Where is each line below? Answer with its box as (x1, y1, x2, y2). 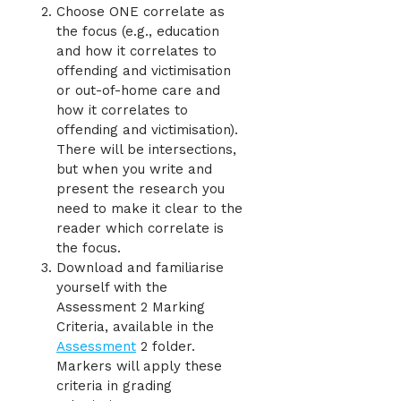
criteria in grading (56, 378, 172, 395)
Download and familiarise (56, 260, 224, 277)
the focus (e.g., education (56, 23, 219, 40)
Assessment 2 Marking (56, 299, 205, 316)
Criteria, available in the (56, 319, 214, 336)
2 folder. (136, 338, 195, 355)
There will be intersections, (56, 141, 236, 158)
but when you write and (56, 161, 212, 178)
